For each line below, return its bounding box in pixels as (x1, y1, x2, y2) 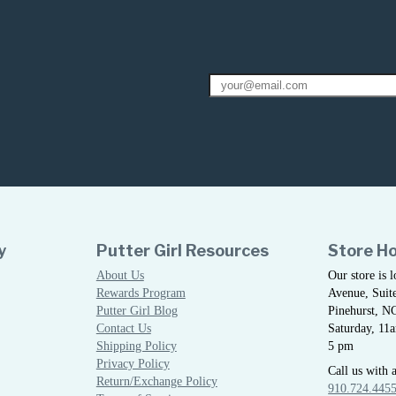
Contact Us (95, 321, 151, 336)
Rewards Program (95, 286, 186, 301)
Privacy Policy (95, 356, 170, 371)
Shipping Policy (95, 339, 177, 354)
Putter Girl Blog (95, 303, 178, 318)
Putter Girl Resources (95, 241, 269, 261)
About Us (95, 268, 144, 283)
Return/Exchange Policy (95, 374, 217, 389)
